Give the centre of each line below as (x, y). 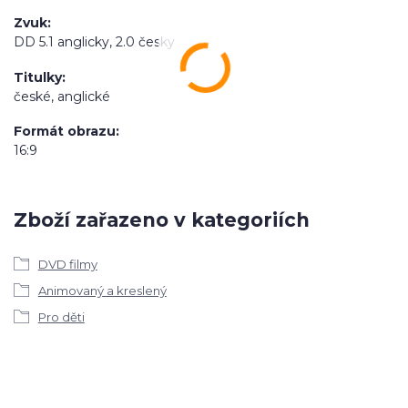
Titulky (38, 77)
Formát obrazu (65, 132)
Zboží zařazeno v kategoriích (162, 219)
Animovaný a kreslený (102, 291)
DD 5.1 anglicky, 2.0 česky (94, 42)
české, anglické (62, 96)
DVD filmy (67, 265)
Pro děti (61, 317)
